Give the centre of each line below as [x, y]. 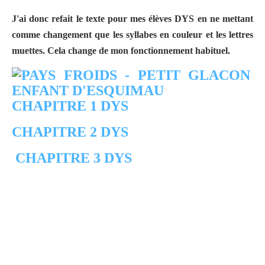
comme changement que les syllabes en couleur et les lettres [132, 34]
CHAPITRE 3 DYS [72, 158]
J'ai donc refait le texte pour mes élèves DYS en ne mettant [132, 18]
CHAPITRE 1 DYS [70, 106]
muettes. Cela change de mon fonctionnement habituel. [121, 50]
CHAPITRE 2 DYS [70, 132]
